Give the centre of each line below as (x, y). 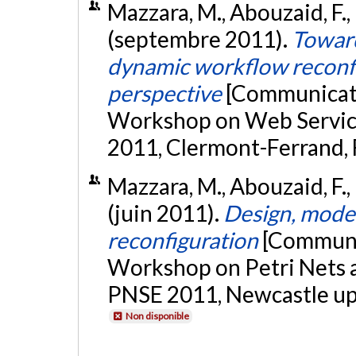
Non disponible (157, 316)
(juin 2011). (165, 213)
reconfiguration (182, 240)
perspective (164, 93)
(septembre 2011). (199, 39)
